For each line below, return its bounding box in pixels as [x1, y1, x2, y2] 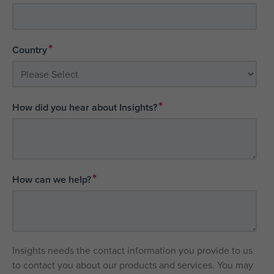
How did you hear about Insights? [12, 100, 157, 115]
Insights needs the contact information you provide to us [12, 243, 253, 257]
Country [12, 43, 47, 57]
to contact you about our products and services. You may [12, 258, 253, 272]
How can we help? [12, 172, 91, 187]
